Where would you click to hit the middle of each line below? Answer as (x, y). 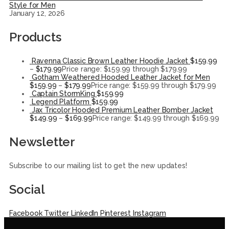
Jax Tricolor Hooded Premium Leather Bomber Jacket (122, 110)
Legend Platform (60, 101)
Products (35, 37)
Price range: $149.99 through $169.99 (156, 118)
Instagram (150, 213)
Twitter (56, 213)
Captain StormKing (63, 93)
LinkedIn (85, 213)
